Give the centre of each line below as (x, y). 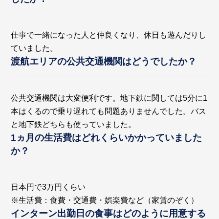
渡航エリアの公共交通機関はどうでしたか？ (104, 62)
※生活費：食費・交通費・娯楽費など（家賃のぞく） (105, 200)
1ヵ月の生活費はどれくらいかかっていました (107, 137)
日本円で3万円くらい (48, 187)
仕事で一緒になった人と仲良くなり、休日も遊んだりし (109, 35)
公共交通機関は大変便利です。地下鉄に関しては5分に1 (109, 98)
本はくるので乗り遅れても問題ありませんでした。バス (109, 111)
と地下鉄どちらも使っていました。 (74, 124)
